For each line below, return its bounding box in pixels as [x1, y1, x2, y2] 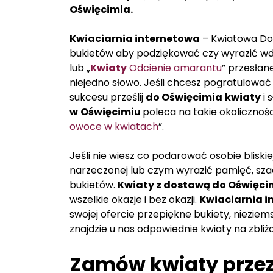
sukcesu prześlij [69, 90, 146, 105]
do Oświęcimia [146, 90, 222, 105]
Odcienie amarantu [127, 61, 222, 76]
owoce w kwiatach [69, 119, 158, 134]
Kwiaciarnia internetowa [69, 32, 200, 46]
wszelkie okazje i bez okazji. [69, 193, 199, 207]
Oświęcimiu [80, 105, 143, 119]
